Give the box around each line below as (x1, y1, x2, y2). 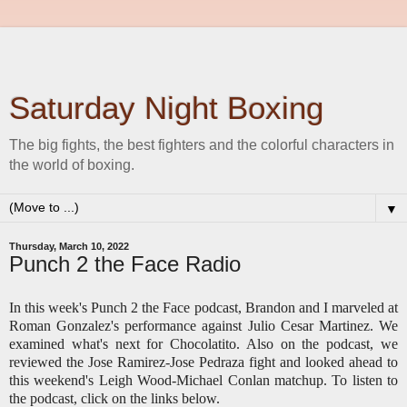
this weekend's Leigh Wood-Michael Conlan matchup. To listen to (9, 372, 398, 388)
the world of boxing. (9, 157, 134, 173)
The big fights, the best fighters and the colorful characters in (9, 137, 394, 153)
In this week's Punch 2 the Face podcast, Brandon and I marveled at (9, 299, 398, 315)
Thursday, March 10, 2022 (9, 241, 129, 252)
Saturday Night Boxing (9, 91, 323, 125)
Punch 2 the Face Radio (9, 252, 241, 276)
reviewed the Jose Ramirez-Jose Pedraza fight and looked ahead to (9, 353, 398, 370)
